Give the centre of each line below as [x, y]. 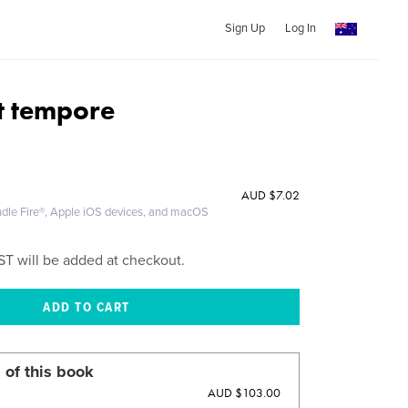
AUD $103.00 [244, 393]
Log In [300, 28]
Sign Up [245, 28]
